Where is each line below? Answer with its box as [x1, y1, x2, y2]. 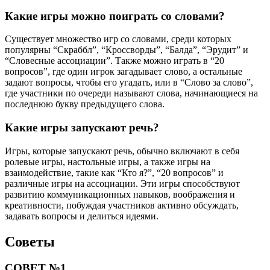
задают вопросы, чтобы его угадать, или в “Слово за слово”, [5, 77, 253, 88]
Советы [5, 233, 55, 250]
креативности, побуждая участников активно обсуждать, [5, 199, 239, 210]
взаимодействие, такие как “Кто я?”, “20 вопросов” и [5, 167, 224, 178]
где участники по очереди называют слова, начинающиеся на [5, 88, 258, 99]
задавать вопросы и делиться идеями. [5, 210, 159, 221]
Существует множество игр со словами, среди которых [5, 34, 231, 45]
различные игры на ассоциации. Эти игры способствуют [5, 178, 240, 189]
